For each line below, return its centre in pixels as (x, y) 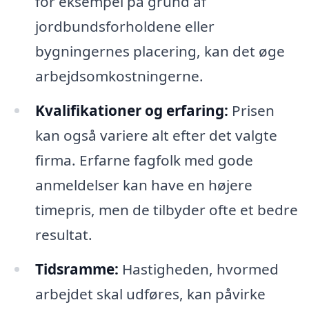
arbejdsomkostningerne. (119, 76)
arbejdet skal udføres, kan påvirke (150, 294)
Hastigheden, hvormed (198, 269)
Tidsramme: (77, 269)
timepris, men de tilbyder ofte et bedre (166, 210)
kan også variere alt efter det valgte (156, 136)
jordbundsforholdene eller (124, 27)
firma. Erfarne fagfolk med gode (144, 160)
